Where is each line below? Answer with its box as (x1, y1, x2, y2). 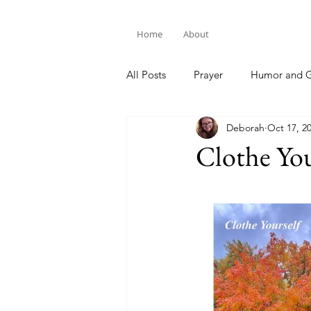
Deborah (226, 121, 264, 134)
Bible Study (154, 123, 206, 137)
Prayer (194, 67, 223, 81)
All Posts (126, 67, 166, 81)
